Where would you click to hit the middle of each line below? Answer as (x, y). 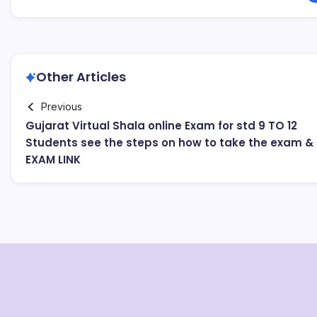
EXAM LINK (53, 160)
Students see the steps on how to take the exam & (169, 143)
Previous (61, 106)
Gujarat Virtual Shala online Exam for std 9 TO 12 (161, 126)
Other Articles (81, 77)
